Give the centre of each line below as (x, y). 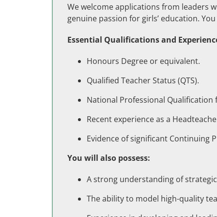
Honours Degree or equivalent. (143, 61)
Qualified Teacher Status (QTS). (143, 80)
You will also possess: (109, 158)
